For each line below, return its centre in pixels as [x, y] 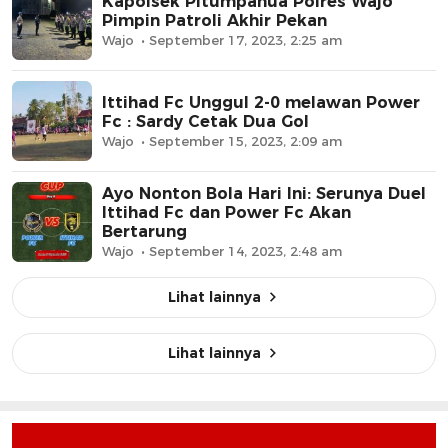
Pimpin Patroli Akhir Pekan [214, 20]
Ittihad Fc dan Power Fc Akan [226, 213]
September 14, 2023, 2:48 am [245, 251]
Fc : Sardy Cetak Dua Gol [205, 121]
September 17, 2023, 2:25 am [245, 39]
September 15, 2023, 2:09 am [245, 140]
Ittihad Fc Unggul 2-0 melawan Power [178, 102]
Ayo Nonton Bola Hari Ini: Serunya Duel [264, 194]
